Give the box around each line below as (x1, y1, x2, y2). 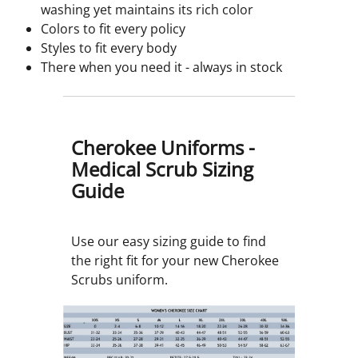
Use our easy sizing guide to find (71, 233, 266, 251)
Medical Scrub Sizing (71, 156, 253, 183)
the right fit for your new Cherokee (71, 252, 279, 270)
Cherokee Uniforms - (71, 134, 255, 161)
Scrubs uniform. (71, 271, 168, 289)
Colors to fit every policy (41, 20, 185, 38)
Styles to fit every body (41, 39, 177, 58)
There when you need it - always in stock (41, 58, 282, 77)
